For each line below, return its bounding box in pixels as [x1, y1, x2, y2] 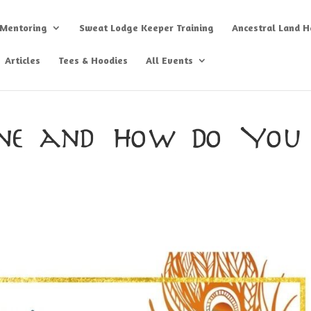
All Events [146, 54, 194, 66]
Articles [5, 54, 41, 66]
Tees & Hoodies [58, 54, 128, 66]
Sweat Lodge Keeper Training [79, 22, 215, 33]
